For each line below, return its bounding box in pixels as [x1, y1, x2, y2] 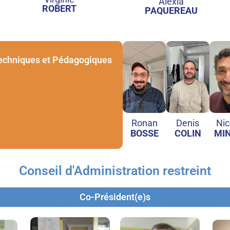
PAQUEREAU [144, 5, 198, 16]
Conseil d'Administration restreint [19, 163, 211, 178]
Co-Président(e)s [80, 191, 150, 202]
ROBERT [42, 3, 76, 14]
